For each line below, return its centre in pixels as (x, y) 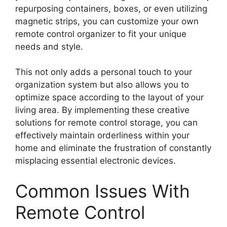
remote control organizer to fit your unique (101, 34)
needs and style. (49, 46)
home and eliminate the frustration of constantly (113, 148)
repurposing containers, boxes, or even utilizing (111, 8)
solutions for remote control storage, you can (106, 123)
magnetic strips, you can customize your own (107, 21)
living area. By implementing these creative (102, 110)
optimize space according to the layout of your (109, 97)
